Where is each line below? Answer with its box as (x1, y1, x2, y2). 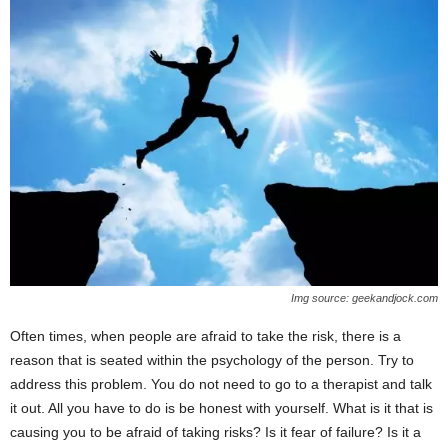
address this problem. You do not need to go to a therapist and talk (10, 375, 432, 392)
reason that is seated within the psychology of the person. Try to (10, 351, 414, 368)
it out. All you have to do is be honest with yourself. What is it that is (10, 399, 433, 416)
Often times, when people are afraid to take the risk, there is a (10, 327, 401, 344)
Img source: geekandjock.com (291, 291, 438, 304)
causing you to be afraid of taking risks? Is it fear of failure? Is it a (10, 423, 421, 440)
